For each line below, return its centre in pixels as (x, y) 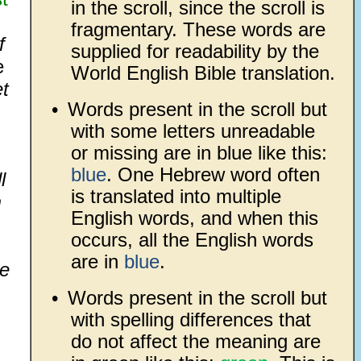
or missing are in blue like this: (199, 153)
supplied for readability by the (195, 51)
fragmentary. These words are (198, 29)
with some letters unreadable (193, 131)
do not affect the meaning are (195, 341)
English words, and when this (194, 218)
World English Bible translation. (203, 73)
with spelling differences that (191, 320)
